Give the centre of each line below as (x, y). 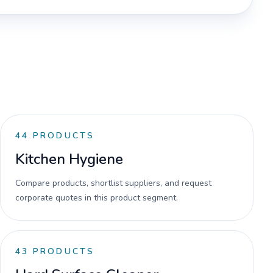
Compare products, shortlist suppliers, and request (113, 183)
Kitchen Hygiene (69, 159)
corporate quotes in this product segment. (97, 198)
